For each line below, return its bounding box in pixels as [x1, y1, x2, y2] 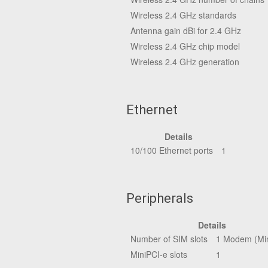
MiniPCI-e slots [130, 248, 187, 260]
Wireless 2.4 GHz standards [130, 9, 236, 21]
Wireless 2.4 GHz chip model [130, 40, 240, 52]
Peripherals [126, 191, 193, 206]
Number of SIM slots [130, 233, 208, 245]
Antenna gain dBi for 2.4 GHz [130, 25, 241, 36]
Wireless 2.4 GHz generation [130, 56, 239, 68]
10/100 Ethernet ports [130, 144, 213, 156]
